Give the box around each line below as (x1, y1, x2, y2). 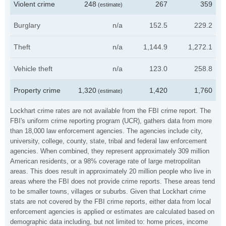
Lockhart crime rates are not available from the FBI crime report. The (10, 107, 211, 115)
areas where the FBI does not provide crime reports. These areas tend (10, 178, 215, 185)
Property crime (14, 86, 61, 94)
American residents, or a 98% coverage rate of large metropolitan (10, 157, 200, 165)
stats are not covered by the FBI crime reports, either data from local (10, 198, 211, 205)
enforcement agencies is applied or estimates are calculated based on (10, 208, 214, 215)
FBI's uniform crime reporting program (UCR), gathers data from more (10, 117, 212, 125)
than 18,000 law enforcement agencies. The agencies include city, (10, 127, 203, 135)
